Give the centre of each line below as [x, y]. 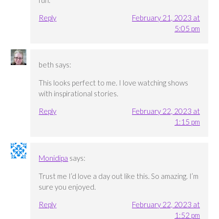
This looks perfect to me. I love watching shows [114, 82]
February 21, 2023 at [166, 17]
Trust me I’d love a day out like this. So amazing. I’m [119, 176]
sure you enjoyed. [67, 186]
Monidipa [54, 158]
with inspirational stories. [79, 93]
